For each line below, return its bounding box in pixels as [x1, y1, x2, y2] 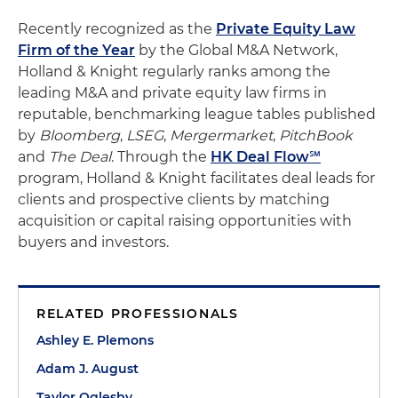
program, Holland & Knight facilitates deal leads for [18, 170, 375, 187]
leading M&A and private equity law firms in [18, 84, 327, 101]
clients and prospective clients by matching [18, 191, 330, 208]
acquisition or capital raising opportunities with [18, 212, 352, 229]
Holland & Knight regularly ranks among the [18, 63, 330, 80]
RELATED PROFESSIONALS [36, 306, 239, 322]
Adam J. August [36, 361, 139, 377]
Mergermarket [170, 127, 273, 144]
